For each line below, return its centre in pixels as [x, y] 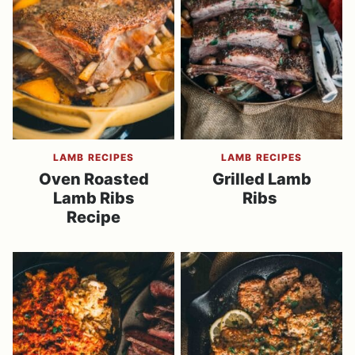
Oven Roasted [94, 179]
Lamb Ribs [94, 198]
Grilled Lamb [261, 179]
